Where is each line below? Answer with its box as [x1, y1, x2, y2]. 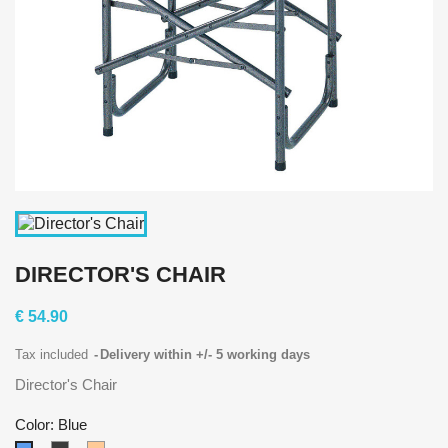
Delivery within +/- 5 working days [100, 347, 310, 362]
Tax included [15, 347, 92, 362]
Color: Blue [15, 416, 87, 433]
